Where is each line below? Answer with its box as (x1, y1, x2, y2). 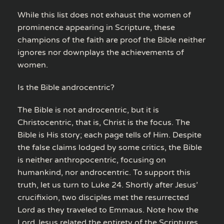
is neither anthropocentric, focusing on (17, 154, 166, 165)
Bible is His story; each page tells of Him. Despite (17, 129, 201, 140)
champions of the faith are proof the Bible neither (17, 34, 205, 45)
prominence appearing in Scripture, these (17, 22, 175, 32)
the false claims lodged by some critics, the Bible (17, 142, 202, 152)
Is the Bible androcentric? (17, 82, 114, 92)
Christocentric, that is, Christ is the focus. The (17, 117, 190, 127)
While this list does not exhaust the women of (17, 9, 191, 20)
